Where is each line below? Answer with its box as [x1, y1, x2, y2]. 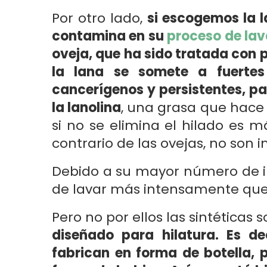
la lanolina [52, 98, 122, 117]
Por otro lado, [52, 9, 148, 27]
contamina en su [52, 27, 167, 45]
